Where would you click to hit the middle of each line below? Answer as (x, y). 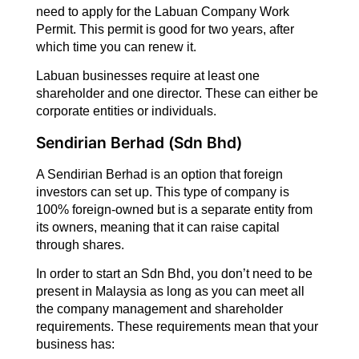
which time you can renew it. (116, 46)
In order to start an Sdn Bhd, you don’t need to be (174, 273)
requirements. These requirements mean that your (177, 326)
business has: (75, 344)
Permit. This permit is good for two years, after (165, 29)
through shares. (80, 244)
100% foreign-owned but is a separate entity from (174, 209)
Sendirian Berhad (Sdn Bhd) (139, 142)
